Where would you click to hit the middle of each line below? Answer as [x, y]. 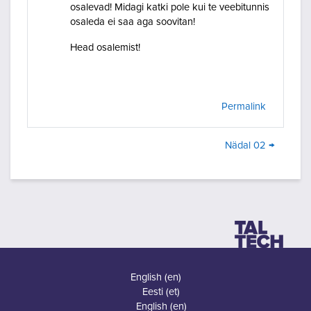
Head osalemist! [105, 48]
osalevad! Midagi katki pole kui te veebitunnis [170, 8]
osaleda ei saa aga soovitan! [133, 22]
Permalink [244, 107]
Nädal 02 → [250, 146]
